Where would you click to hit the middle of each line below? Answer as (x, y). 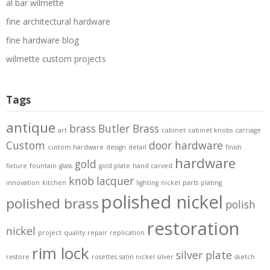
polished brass (52, 203)
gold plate (115, 166)
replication (127, 233)
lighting (147, 183)
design (116, 147)
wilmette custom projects (56, 59)
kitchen (54, 183)
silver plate (204, 255)
